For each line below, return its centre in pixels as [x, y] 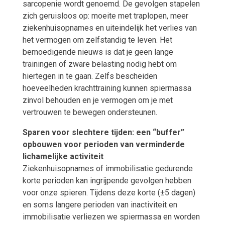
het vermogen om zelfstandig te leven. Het [97, 40]
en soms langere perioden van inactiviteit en [100, 205]
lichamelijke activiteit [63, 157]
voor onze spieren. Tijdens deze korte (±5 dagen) [109, 193]
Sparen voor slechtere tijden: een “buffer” [103, 133]
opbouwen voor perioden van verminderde [103, 145]
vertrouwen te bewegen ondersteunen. [90, 113]
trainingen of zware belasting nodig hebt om [99, 64]
